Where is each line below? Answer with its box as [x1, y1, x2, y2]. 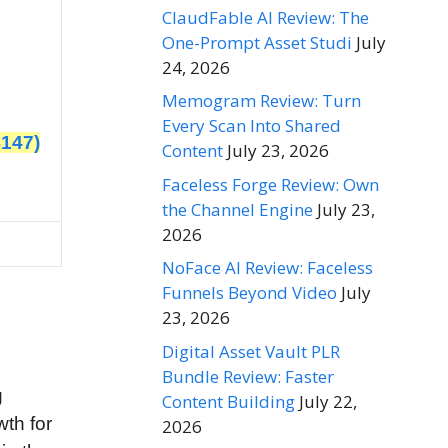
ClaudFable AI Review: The [162, 5, 369, 29]
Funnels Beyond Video [162, 281, 337, 305]
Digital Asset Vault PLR [162, 339, 340, 363]
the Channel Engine [162, 197, 313, 221]
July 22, [299, 389, 357, 413]
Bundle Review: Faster [162, 364, 334, 388]
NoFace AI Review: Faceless [162, 256, 373, 280]
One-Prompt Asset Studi [162, 30, 352, 54]
